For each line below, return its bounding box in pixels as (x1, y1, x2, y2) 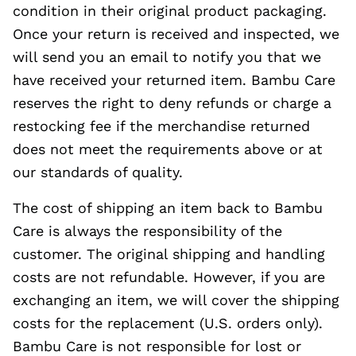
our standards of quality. (13, 164, 183, 180)
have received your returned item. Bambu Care (13, 72, 335, 88)
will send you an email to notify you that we (13, 48, 321, 65)
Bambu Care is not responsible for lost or (13, 338, 301, 354)
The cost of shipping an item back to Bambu (13, 199, 323, 216)
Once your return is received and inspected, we (13, 25, 339, 42)
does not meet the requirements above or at (13, 141, 323, 157)
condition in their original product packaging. (13, 2, 327, 19)
